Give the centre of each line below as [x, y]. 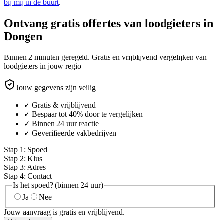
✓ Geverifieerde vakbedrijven [70, 133]
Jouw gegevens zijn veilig [56, 87]
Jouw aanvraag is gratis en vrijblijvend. [64, 212]
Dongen [23, 36]
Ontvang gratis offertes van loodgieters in [109, 23]
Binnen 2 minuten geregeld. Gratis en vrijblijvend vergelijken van [105, 57]
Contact [40, 176]
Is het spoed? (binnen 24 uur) [58, 185]
